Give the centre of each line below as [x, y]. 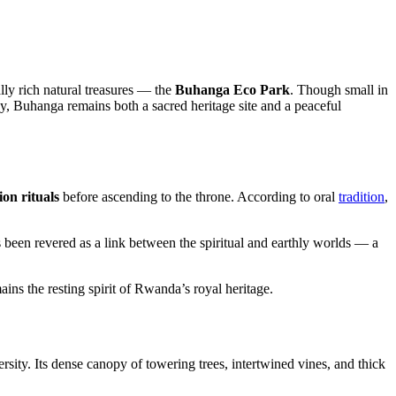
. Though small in [339, 89]
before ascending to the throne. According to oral [199, 196]
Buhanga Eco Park [232, 89]
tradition [362, 196]
